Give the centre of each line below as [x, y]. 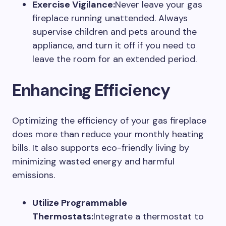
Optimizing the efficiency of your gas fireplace [109, 121]
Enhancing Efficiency [91, 90]
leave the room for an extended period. [115, 59]
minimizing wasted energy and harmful [93, 161]
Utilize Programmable [80, 203]
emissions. [34, 175]
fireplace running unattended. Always [110, 18]
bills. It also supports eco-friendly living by [101, 148]
